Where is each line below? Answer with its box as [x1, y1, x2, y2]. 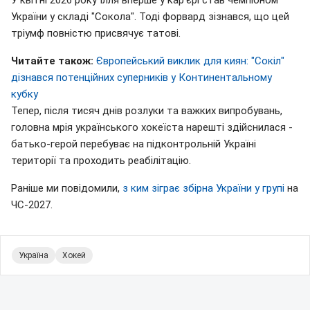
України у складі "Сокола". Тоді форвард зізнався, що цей [11, 10, 289, 24]
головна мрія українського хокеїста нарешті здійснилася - [11, 121, 293, 134]
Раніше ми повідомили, [11, 182, 122, 195]
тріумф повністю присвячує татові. [11, 27, 181, 40]
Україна [19, 250, 48, 261]
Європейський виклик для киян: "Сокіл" [96, 55, 284, 68]
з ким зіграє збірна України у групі [122, 182, 287, 195]
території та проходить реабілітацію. [11, 154, 191, 167]
